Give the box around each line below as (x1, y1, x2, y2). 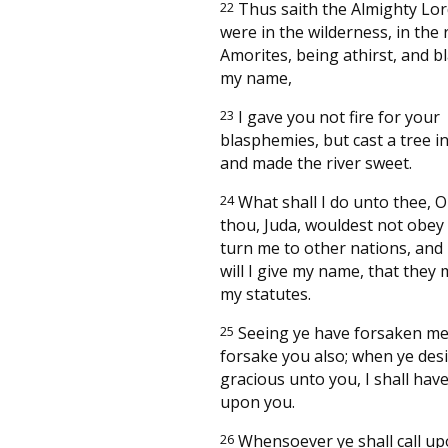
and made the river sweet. (220, 151, 412, 174)
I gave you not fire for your (234, 105, 440, 128)
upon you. (220, 390, 295, 413)
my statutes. (220, 282, 311, 305)
